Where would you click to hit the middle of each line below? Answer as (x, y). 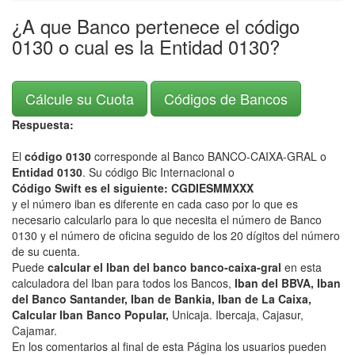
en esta (303, 267)
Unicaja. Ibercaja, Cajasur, (238, 315)
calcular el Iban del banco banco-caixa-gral (166, 267)
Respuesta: (43, 124)
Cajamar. (34, 330)
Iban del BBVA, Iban (288, 283)
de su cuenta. (46, 251)
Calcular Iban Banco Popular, (92, 315)
